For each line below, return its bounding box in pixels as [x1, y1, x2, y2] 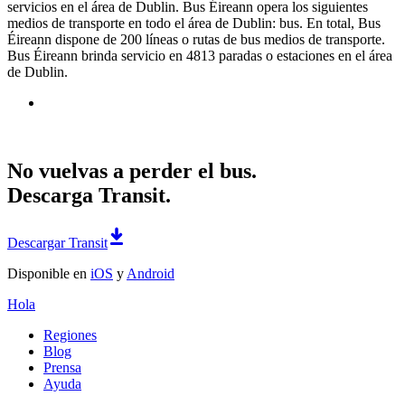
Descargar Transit [7, 235, 108, 251]
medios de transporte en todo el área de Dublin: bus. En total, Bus [7, 14, 381, 31]
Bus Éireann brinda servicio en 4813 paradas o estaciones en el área [7, 47, 392, 63]
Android [127, 266, 174, 282]
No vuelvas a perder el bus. [7, 159, 257, 184]
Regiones [43, 327, 97, 344]
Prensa [43, 360, 81, 376]
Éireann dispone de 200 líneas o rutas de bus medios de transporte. [7, 31, 385, 47]
